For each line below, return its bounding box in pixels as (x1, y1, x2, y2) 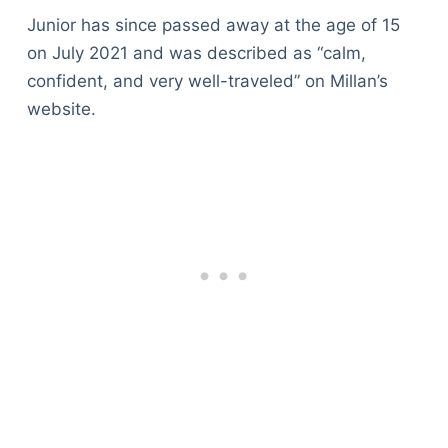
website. (26, 99, 96, 120)
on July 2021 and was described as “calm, (26, 43, 366, 64)
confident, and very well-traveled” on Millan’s (26, 71, 388, 92)
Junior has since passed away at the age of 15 (26, 15, 400, 36)
